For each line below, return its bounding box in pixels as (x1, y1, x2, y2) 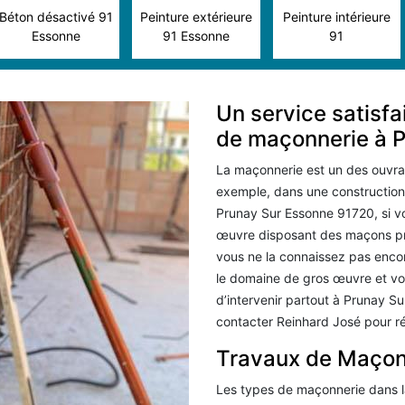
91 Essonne (162, 28, 230, 43)
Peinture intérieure (282, 9, 391, 24)
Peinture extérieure (139, 9, 252, 24)
